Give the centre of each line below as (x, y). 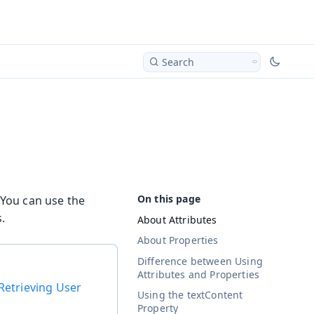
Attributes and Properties (199, 274)
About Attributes (177, 219)
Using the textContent (190, 295)
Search (178, 62)
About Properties (178, 240)
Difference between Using (200, 261)
